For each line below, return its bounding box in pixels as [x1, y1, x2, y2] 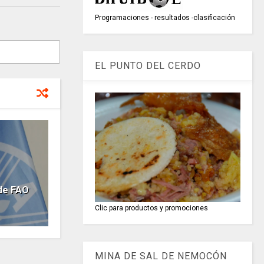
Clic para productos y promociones [95, 203, 209, 212]
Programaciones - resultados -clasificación [95, 14, 236, 22]
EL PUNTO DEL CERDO [95, 60, 202, 72]
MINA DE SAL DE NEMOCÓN [95, 250, 227, 262]
